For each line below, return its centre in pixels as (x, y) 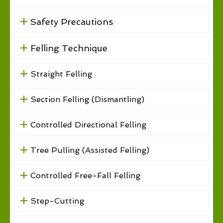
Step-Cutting (57, 201)
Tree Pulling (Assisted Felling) (90, 150)
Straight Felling (61, 74)
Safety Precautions (71, 21)
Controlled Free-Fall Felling (85, 175)
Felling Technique (69, 48)
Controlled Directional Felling (88, 124)
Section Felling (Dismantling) (87, 99)
